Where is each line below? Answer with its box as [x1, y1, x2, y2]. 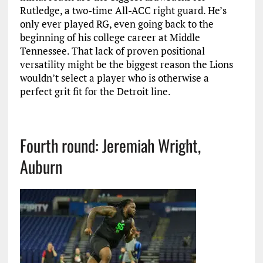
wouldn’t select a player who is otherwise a [19, 71, 209, 85]
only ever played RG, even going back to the [19, 17, 214, 31]
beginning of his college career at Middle [19, 31, 200, 44]
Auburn [19, 154, 62, 178]
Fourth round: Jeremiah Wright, [19, 133, 201, 157]
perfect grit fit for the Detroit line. [19, 85, 171, 98]
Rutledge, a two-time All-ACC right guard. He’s [19, 4, 227, 17]
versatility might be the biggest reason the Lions [19, 58, 233, 71]
